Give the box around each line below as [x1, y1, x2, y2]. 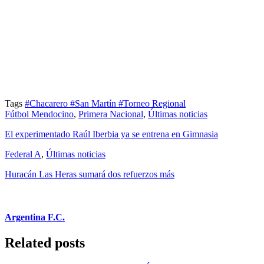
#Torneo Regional [118, 98, 186, 108]
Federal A [5, 148, 41, 159]
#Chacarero [25, 98, 70, 108]
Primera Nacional [78, 108, 143, 119]
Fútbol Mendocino [5, 108, 74, 119]
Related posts [5, 235, 85, 251]
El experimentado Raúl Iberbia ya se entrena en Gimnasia [5, 128, 218, 139]
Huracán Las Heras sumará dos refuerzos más [5, 169, 174, 179]
